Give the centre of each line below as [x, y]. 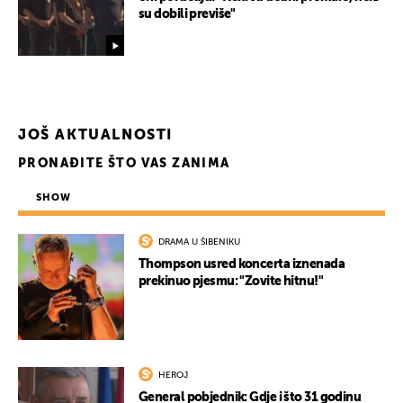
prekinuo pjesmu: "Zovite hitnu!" [231, 282]
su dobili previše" [187, 15]
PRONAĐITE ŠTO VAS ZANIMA [124, 164]
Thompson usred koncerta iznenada [242, 265]
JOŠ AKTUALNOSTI [95, 136]
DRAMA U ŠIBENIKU [199, 242]
